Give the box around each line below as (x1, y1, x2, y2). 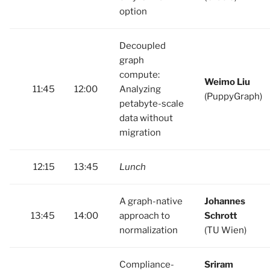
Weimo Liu (204, 77, 250, 87)
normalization (119, 225, 178, 236)
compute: (119, 69, 160, 80)
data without (119, 113, 173, 124)
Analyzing (119, 84, 161, 95)
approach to (119, 210, 170, 221)
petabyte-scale (119, 98, 184, 109)
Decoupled (119, 40, 166, 51)
